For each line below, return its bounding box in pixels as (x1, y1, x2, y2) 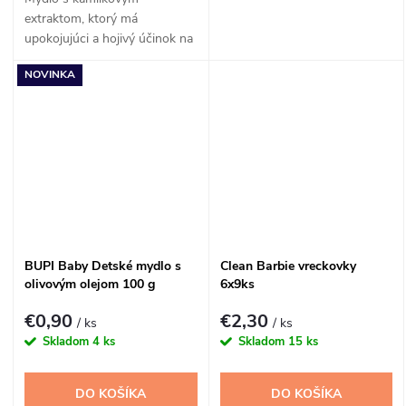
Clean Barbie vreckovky (219, 256, 356, 275)
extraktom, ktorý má (24, 9, 138, 27)
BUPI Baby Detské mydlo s (24, 256, 181, 275)
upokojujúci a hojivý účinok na (24, 29, 193, 47)
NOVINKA (24, 67, 75, 82)
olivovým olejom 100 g (24, 275, 155, 293)
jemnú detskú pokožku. (24, 49, 155, 67)
